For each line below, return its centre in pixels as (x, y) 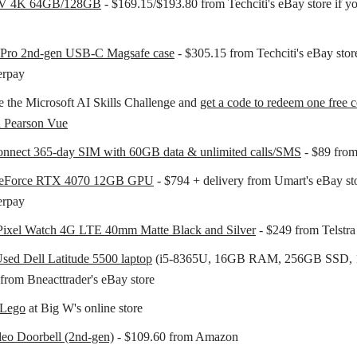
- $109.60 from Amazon (176, 336)
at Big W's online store (84, 308)
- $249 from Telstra (306, 229)
